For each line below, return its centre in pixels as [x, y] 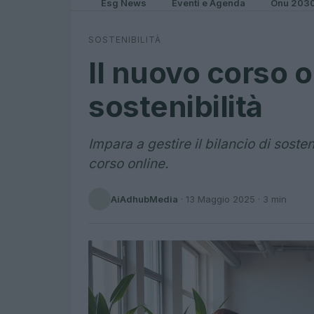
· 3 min [271, 199]
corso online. [128, 164]
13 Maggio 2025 [220, 199]
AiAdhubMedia [144, 199]
